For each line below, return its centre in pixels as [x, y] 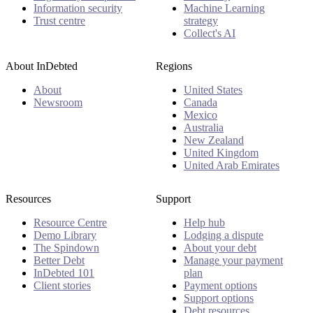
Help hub [204, 222]
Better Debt [59, 260]
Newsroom [58, 103]
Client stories [62, 285]
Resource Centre [70, 222]
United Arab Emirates [232, 166]
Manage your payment [233, 260]
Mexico [201, 115]
